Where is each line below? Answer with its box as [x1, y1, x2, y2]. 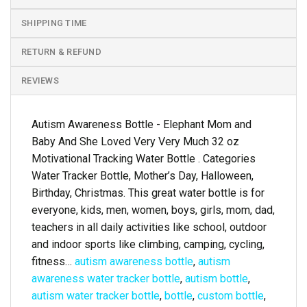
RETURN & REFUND [21, 46, 101, 57]
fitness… [32, 254, 75, 268]
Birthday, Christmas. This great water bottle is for [32, 186, 265, 199]
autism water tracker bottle [32, 288, 160, 302]
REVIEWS [21, 75, 59, 86]
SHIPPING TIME [21, 17, 87, 28]
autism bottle [185, 271, 248, 285]
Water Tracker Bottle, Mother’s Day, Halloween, [32, 169, 254, 182]
